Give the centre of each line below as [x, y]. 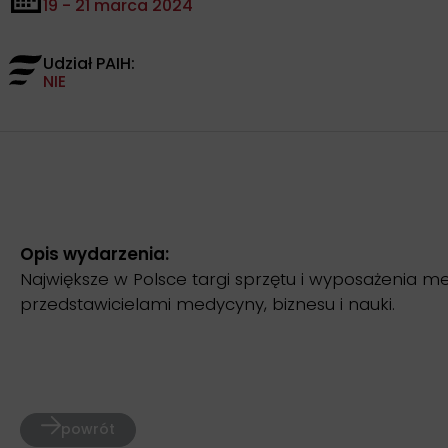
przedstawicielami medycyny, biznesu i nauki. [207, 304]
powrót [88, 428]
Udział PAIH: [89, 64]
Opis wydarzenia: [94, 254]
